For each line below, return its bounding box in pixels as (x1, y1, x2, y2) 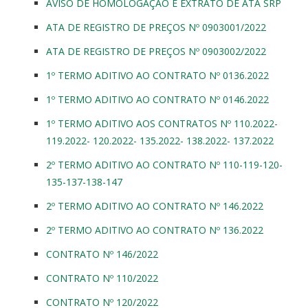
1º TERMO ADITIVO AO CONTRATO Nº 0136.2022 (46, 68, 269, 82)
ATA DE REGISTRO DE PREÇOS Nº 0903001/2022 (46, 20, 266, 34)
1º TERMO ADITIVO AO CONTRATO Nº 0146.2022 (46, 92, 269, 106)
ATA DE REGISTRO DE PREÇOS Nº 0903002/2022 (46, 44, 266, 58)
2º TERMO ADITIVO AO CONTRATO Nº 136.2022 (46, 223, 266, 236)
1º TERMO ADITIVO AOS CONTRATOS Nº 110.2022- (46, 116, 278, 130)
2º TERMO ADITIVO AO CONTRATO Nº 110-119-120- (46, 157, 283, 171)
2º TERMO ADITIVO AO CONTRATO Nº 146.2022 (46, 199, 266, 212)
